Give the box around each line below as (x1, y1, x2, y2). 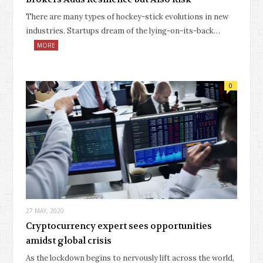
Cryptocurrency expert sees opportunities (26, 220, 212, 232)
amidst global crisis (26, 235, 112, 247)
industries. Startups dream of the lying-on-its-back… (26, 25, 220, 36)
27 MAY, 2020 (26, 207, 64, 215)
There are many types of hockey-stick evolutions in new (26, 11, 228, 22)
